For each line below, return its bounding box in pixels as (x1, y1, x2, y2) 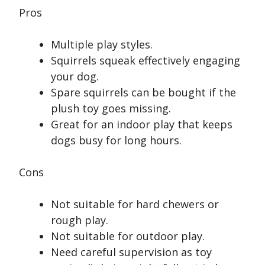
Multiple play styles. (51, 37, 153, 52)
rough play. (51, 213, 108, 228)
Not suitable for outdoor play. (51, 229, 205, 244)
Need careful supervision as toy (51, 245, 212, 260)
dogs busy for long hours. (51, 133, 182, 148)
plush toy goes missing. (51, 101, 171, 116)
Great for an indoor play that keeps (51, 117, 232, 132)
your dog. (51, 69, 99, 84)
